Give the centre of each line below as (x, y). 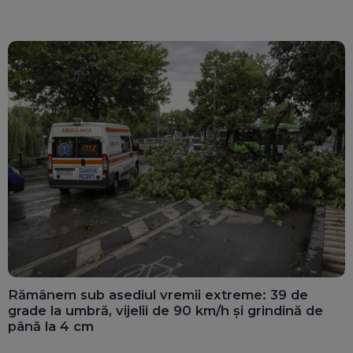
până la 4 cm (51, 326)
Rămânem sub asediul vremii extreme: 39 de (158, 294)
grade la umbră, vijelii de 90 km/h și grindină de (165, 310)
